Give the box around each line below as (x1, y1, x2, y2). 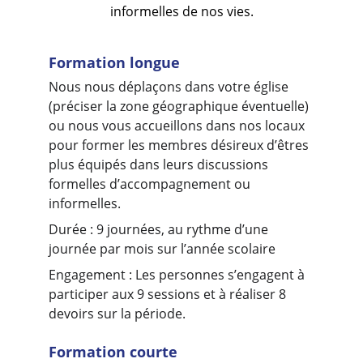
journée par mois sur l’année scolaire (49, 240, 275, 258)
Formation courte (49, 342, 177, 361)
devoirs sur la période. (49, 305, 186, 322)
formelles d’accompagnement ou (49, 175, 254, 193)
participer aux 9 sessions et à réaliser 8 (49, 285, 289, 303)
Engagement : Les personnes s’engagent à (49, 266, 308, 284)
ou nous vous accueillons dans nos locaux (49, 117, 308, 135)
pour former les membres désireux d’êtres (49, 136, 312, 154)
